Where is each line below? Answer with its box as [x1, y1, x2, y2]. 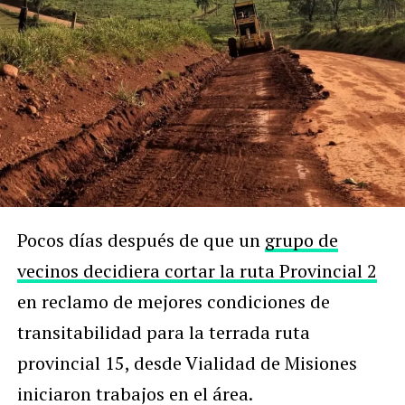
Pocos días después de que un [16, 227, 265, 252]
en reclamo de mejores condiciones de [16, 288, 330, 314]
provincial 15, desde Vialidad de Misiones [16, 350, 357, 375]
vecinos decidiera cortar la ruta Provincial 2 [16, 258, 377, 283]
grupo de [264, 227, 338, 252]
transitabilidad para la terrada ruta [16, 319, 310, 344]
